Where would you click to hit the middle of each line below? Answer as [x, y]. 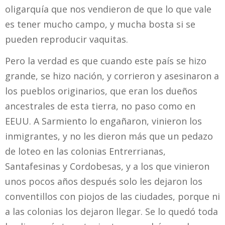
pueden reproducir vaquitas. [67, 39]
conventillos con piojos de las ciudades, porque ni [113, 196]
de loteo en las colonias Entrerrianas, [85, 151]
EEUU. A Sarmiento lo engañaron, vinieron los [103, 121]
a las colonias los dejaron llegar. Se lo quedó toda [111, 211]
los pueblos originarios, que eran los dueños [101, 91]
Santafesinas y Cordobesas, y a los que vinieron [107, 166]
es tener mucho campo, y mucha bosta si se [100, 24]
